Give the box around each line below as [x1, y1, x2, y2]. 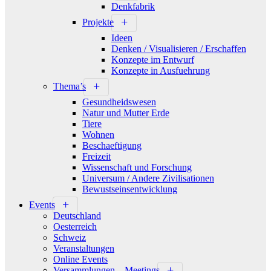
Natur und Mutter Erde [82, 108, 169, 118]
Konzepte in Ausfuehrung [111, 65, 210, 76]
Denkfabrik [111, 1, 155, 11]
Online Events [53, 254, 108, 264]
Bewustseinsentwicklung [82, 184, 177, 194]
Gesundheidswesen [82, 97, 156, 107]
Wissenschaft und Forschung [82, 162, 192, 172]
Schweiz [53, 232, 86, 243]
